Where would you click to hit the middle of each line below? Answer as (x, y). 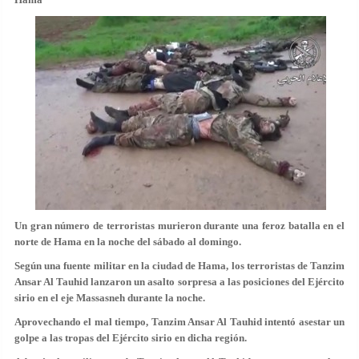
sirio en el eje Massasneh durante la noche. (110, 298)
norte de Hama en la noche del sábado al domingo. (128, 242)
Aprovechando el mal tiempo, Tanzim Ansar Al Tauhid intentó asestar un (179, 322)
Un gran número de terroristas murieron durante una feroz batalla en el (179, 226)
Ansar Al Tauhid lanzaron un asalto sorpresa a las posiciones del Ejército (179, 282)
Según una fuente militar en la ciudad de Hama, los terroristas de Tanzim (179, 266)
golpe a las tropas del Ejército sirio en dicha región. (131, 338)
